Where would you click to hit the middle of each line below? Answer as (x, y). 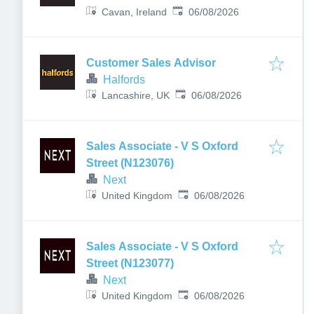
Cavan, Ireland (135, 12)
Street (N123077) (130, 263)
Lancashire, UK (136, 95)
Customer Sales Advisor (151, 63)
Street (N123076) (130, 163)
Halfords (124, 80)
